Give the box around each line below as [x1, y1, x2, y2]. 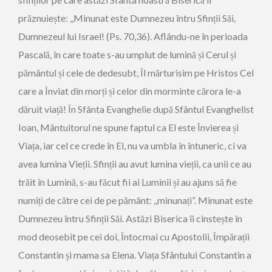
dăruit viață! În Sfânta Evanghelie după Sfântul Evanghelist [18, 103, 254, 115]
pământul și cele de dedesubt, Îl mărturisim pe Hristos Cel [18, 67, 254, 78]
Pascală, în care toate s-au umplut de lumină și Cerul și [18, 49, 236, 60]
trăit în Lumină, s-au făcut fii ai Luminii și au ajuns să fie [18, 176, 237, 188]
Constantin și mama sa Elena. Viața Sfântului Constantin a [18, 249, 251, 260]
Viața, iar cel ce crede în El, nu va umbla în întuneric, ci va [18, 140, 246, 151]
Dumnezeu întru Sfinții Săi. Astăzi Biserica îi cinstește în [18, 212, 242, 224]
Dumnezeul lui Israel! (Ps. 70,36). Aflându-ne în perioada [18, 30, 248, 42]
